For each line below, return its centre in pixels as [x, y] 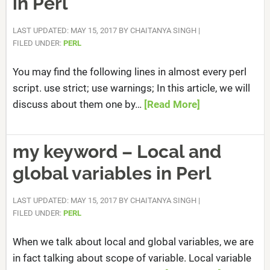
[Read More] [172, 104]
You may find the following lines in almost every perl [129, 72]
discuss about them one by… [78, 104]
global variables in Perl [112, 173]
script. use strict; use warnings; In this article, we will [131, 88]
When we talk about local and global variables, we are [133, 242]
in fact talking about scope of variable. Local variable [132, 258]
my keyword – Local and [117, 152]
